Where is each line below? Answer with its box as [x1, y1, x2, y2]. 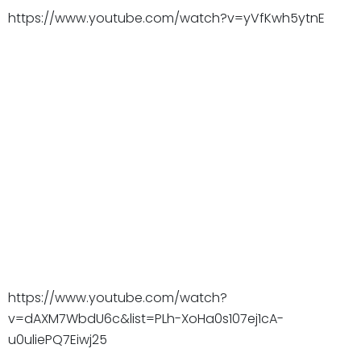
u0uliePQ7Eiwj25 [8, 330, 107, 350]
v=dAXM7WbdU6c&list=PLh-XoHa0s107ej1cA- [8, 309, 284, 329]
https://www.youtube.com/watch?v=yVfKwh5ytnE [8, 9, 325, 28]
